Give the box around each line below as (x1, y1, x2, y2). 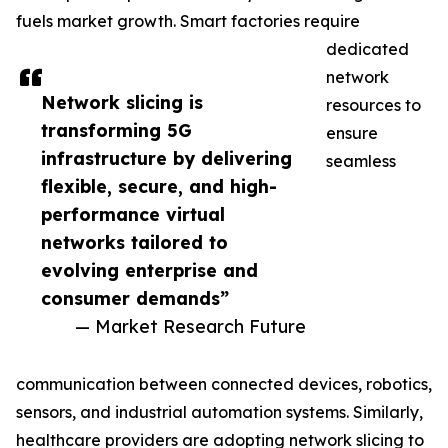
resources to (326, 95, 421, 116)
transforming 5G (41, 119, 192, 142)
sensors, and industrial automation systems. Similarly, (16, 402, 423, 423)
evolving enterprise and (41, 259, 258, 282)
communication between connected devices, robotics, (16, 374, 432, 395)
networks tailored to (41, 231, 228, 254)
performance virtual (41, 203, 225, 226)
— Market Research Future (75, 315, 306, 338)
